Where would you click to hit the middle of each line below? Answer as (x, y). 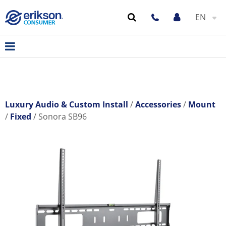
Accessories (158, 104)
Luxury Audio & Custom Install (67, 104)
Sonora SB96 (63, 117)
